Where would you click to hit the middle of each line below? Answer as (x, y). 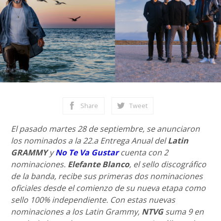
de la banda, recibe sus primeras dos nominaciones (107, 176)
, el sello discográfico (168, 164)
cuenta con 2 (144, 152)
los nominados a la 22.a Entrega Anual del (90, 141)
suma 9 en (184, 212)
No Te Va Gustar (87, 152)
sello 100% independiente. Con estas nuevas (93, 200)
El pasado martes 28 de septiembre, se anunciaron (106, 129)
